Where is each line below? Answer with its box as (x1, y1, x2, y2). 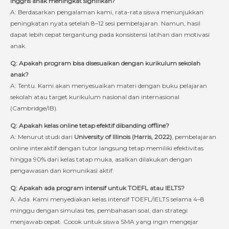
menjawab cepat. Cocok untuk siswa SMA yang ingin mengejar (10, 217, 198, 225)
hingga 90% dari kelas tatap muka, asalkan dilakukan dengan (10, 155, 192, 163)
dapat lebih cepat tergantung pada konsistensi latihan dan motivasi (10, 30, 210, 38)
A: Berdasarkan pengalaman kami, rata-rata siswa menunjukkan (10, 8, 203, 16)
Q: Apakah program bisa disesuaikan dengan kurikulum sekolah (10, 59, 200, 67)
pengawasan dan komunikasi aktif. (10, 166, 114, 174)
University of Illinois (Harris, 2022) (74, 132, 172, 141)
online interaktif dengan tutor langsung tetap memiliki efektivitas (10, 144, 203, 152)
